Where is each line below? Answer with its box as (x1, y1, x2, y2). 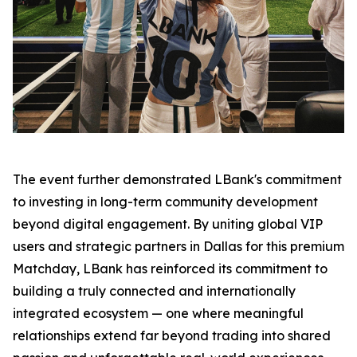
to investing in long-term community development (13, 194, 318, 210)
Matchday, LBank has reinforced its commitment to (13, 261, 328, 277)
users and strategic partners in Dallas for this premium (13, 238, 344, 255)
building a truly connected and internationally (13, 283, 296, 300)
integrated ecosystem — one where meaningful (13, 305, 304, 322)
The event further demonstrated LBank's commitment (13, 171, 342, 188)
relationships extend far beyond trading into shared (13, 328, 331, 344)
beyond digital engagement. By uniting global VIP (13, 216, 323, 233)
